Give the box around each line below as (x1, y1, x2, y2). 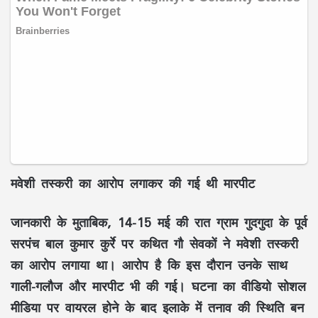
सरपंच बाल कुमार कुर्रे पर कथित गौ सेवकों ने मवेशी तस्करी (11, 229, 298, 257)
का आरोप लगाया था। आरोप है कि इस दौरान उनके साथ (11, 251, 287, 278)
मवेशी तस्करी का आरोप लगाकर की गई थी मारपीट (11, 169, 255, 197)
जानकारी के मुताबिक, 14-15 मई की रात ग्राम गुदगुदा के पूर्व (11, 208, 307, 236)
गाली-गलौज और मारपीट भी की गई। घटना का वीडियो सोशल (11, 272, 306, 300)
